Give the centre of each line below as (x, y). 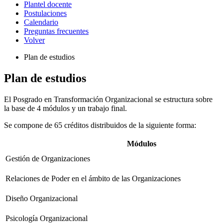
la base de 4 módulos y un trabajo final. (66, 108)
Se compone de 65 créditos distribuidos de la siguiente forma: (100, 125)
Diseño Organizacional (42, 198)
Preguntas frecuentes (56, 31)
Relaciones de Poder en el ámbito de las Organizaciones (93, 178)
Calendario (41, 22)
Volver (34, 40)
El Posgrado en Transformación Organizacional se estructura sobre (108, 99)
